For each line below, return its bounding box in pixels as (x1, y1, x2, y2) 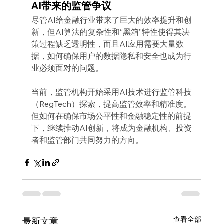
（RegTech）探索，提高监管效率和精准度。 (31, 98, 191, 109)
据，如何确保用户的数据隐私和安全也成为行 (31, 50, 191, 61)
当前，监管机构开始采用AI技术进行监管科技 (31, 86, 192, 97)
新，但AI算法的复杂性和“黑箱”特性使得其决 (31, 26, 190, 37)
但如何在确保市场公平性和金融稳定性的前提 (31, 110, 191, 121)
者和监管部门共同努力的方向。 (31, 134, 143, 145)
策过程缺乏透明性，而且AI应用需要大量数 (31, 38, 184, 49)
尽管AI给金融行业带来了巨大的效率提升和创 (31, 14, 192, 25)
